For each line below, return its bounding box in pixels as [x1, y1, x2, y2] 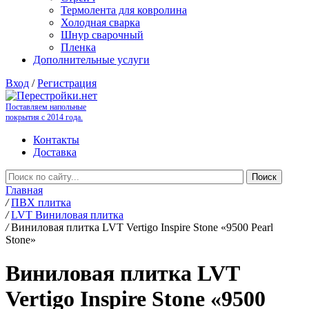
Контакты [33, 134, 79, 146]
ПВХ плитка [11, 197, 71, 208]
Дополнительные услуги [33, 54, 150, 66]
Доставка [33, 146, 77, 158]
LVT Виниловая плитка [11, 209, 123, 221]
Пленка [61, 41, 96, 53]
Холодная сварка [61, 17, 140, 28]
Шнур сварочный [61, 29, 143, 41]
